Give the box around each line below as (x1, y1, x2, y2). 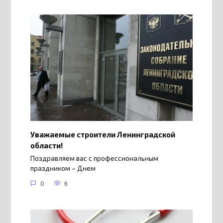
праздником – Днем (30, 164, 96, 173)
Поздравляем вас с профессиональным (30, 154, 158, 163)
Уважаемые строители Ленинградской (30, 129, 175, 139)
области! (30, 140, 63, 150)
